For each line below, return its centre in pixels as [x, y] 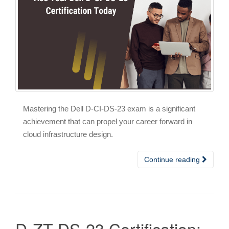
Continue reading [173, 159]
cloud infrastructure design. [68, 134]
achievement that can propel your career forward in [108, 121]
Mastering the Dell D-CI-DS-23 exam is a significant [109, 108]
